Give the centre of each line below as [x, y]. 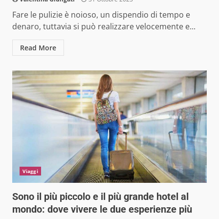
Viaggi [30, 171]
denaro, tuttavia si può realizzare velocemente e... [104, 26]
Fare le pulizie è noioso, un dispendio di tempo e [101, 14]
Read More [38, 47]
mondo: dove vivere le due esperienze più [102, 209]
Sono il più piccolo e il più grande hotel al [100, 196]
